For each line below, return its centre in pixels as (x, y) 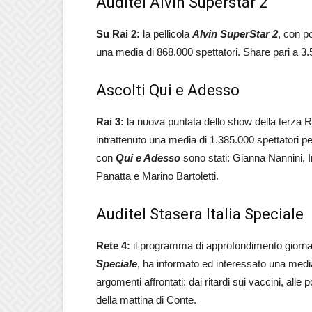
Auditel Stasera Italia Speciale (200, 214)
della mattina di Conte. (146, 300)
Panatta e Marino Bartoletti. (157, 176)
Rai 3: (110, 122)
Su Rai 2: (118, 34)
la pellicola (166, 34)
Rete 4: (113, 245)
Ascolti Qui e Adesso (168, 90)
